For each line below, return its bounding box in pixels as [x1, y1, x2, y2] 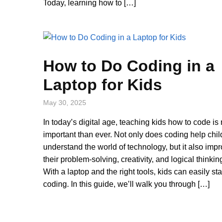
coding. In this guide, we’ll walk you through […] [43, 179, 210, 188]
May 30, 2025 [43, 98, 86, 107]
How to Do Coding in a [43, 56, 215, 75]
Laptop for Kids [43, 75, 162, 94]
